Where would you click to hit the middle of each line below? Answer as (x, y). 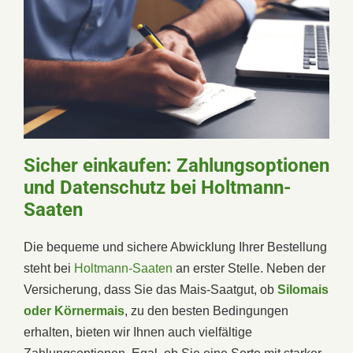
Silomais (303, 289)
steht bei (49, 268)
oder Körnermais (74, 310)
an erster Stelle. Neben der (249, 268)
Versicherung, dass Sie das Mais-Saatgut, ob (150, 289)
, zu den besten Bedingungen (206, 310)
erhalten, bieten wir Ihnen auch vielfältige (138, 332)
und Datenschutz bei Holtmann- (157, 187)
